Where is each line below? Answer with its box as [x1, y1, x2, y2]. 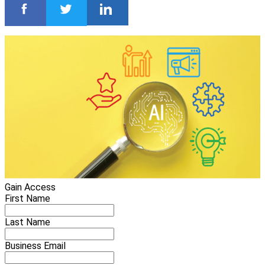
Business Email [5, 240, 66, 252]
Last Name [5, 216, 50, 228]
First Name [5, 193, 50, 205]
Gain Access [5, 182, 56, 193]
